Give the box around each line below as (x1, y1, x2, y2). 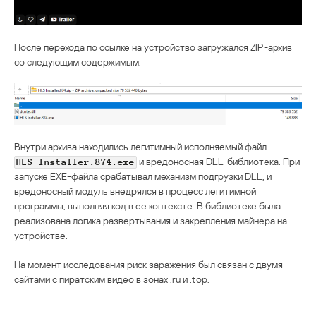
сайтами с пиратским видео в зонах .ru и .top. (14, 272, 209, 285)
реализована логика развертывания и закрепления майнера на (14, 214, 287, 226)
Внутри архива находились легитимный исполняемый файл (14, 140, 267, 152)
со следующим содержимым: (14, 56, 141, 68)
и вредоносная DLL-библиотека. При (137, 154, 300, 167)
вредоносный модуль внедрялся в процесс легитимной (14, 184, 256, 197)
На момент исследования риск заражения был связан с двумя (14, 257, 283, 270)
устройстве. (14, 229, 68, 241)
